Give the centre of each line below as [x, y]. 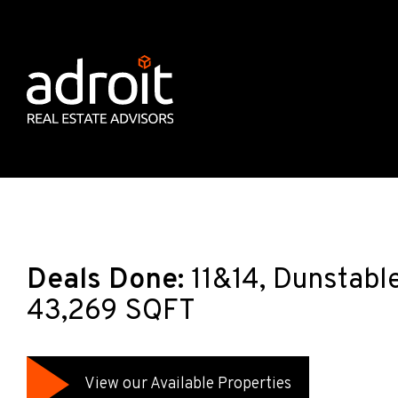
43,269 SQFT [111, 312]
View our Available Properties [188, 384]
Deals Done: [105, 281]
